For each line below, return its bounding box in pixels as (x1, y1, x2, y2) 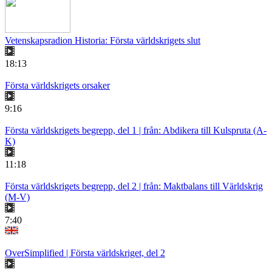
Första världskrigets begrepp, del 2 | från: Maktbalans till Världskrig (5, 180, 263, 191)
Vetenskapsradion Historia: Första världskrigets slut (5, 35, 200, 46)
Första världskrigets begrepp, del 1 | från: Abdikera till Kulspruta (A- (5, 124, 267, 135)
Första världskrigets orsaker (5, 80, 110, 90)
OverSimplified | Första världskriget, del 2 (5, 247, 165, 258)
